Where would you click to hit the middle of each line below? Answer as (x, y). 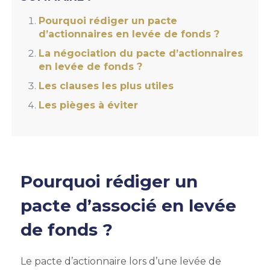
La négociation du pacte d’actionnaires (140, 53)
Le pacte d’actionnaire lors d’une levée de (121, 261)
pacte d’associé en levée (128, 206)
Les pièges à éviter (88, 105)
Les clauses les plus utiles (107, 86)
